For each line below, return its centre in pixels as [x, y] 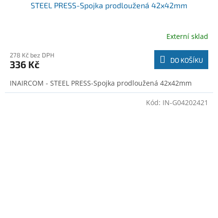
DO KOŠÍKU [187, 60]
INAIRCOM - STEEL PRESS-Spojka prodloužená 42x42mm [101, 83]
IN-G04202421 [185, 103]
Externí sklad [187, 36]
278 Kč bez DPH [32, 55]
